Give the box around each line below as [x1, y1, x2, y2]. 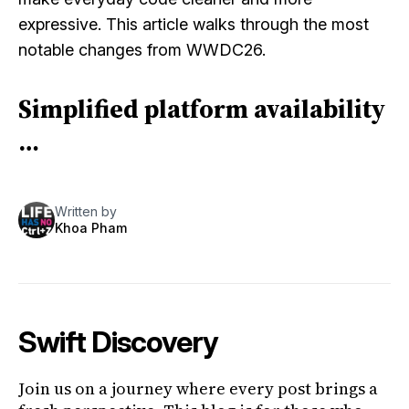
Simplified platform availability [18, 91, 385, 126]
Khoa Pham [55, 220, 127, 236]
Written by [55, 204, 117, 219]
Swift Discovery [18, 324, 218, 360]
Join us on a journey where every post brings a [18, 377, 378, 400]
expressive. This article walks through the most [18, 15, 369, 34]
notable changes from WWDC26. [18, 40, 266, 59]
